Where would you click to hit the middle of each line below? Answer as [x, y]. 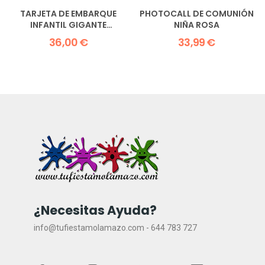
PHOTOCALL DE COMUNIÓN [196, 14]
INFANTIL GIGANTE [69, 25]
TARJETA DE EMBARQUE [69, 14]
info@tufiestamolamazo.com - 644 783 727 [116, 228]
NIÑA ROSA [196, 25]
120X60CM [69, 36]
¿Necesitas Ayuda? [95, 211]
